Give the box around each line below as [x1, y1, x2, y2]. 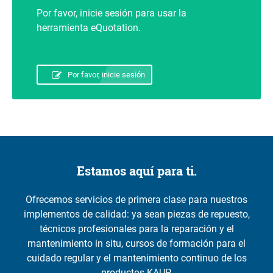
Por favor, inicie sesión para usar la [37, 7, 186, 19]
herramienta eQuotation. [37, 22, 141, 34]
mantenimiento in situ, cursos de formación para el [27, 238, 246, 250]
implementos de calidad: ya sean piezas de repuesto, [23, 208, 250, 221]
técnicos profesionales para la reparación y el [39, 223, 234, 235]
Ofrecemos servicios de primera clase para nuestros [26, 194, 247, 206]
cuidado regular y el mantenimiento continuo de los [26, 252, 247, 264]
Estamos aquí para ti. [76, 163, 197, 179]
